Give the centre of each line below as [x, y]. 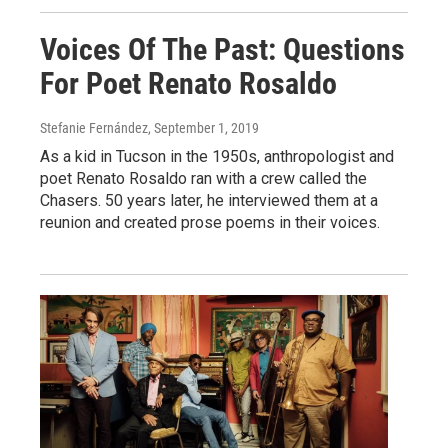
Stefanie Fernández [94, 127]
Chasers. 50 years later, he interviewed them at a [209, 200]
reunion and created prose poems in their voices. [210, 222]
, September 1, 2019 [203, 127]
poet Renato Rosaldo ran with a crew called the [203, 178]
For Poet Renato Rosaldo [188, 83]
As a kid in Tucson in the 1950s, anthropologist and [217, 156]
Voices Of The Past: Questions [222, 49]
